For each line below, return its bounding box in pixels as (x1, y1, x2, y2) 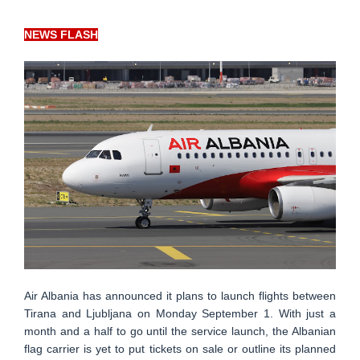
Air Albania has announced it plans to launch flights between (24, 288, 336, 302)
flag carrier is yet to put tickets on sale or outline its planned (24, 342, 336, 355)
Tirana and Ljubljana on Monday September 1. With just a (24, 306, 336, 320)
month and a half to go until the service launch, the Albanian (24, 324, 336, 337)
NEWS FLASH (24, 28, 98, 41)
